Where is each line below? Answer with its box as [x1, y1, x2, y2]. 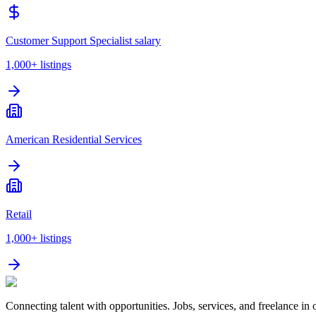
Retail [6, 208, 32, 221]
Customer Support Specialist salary [6, 35, 161, 47]
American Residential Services [6, 133, 142, 146]
